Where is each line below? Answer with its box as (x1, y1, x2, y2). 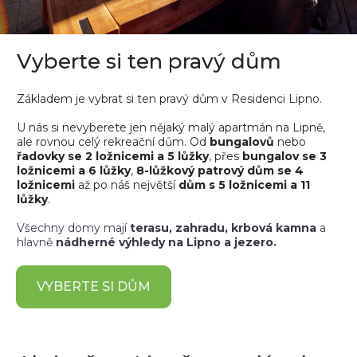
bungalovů (210, 135, 277, 150)
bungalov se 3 (242, 149, 327, 164)
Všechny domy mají (17, 221, 130, 236)
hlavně (17, 235, 56, 250)
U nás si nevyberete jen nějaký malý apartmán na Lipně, (17, 120, 325, 135)
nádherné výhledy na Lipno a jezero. (56, 235, 280, 250)
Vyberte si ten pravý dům (17, 49, 281, 75)
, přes (209, 149, 242, 164)
